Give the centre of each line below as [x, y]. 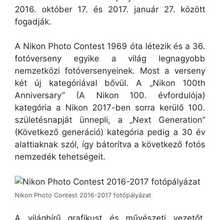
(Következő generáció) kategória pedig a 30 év [110, 132]
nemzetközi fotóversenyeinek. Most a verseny [110, 71]
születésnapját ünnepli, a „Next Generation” [110, 120]
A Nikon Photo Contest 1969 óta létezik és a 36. [110, 46]
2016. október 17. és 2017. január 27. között [110, 9]
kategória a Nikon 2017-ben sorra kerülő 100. [110, 108]
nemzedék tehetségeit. [60, 157]
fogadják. [33, 21]
